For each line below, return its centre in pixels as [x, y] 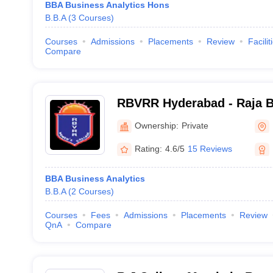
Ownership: [156, 125]
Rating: [148, 148]
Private [195, 125]
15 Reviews [210, 148]
